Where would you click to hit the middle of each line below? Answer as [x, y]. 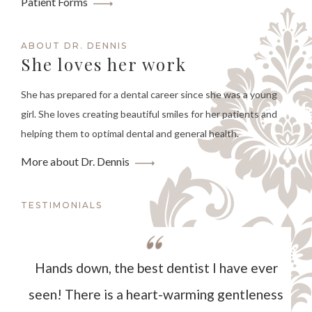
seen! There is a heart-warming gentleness [156, 295]
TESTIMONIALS [62, 205]
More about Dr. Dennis [75, 162]
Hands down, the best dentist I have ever [156, 268]
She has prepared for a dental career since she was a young [149, 95]
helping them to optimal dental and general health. [130, 134]
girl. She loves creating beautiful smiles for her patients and [149, 114]
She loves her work [104, 64]
